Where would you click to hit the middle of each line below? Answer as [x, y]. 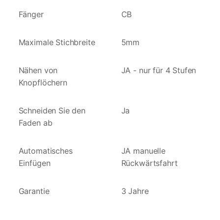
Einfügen [34, 163]
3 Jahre [135, 191]
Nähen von [38, 70]
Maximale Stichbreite [57, 42]
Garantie [34, 191]
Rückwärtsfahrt [149, 163]
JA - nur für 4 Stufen [159, 70]
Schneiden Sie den [52, 111]
